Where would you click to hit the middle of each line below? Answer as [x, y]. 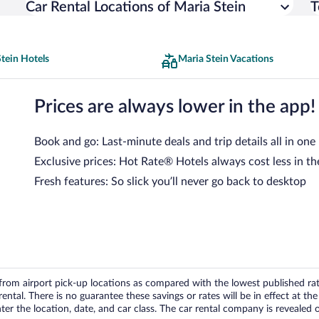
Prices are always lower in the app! [175, 106]
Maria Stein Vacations [226, 59]
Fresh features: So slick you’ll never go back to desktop [170, 181]
